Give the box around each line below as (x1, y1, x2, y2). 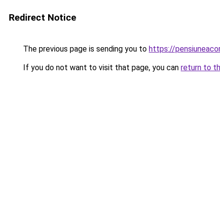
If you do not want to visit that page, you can (21, 63, 181, 72)
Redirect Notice (9, 12, 76, 23)
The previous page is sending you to (21, 44, 149, 54)
